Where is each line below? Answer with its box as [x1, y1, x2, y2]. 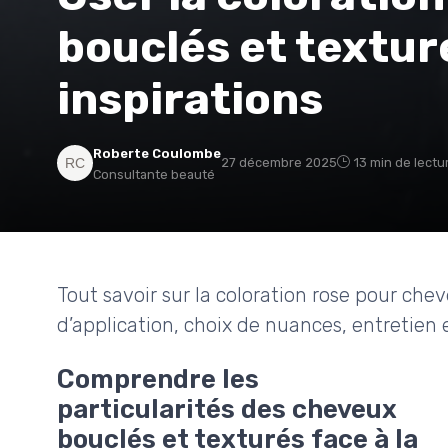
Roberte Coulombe [93, 146, 221, 162]
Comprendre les [57, 364, 259, 395]
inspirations [57, 73, 323, 126]
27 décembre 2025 [221, 155, 337, 171]
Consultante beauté [93, 167, 215, 183]
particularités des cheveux [57, 394, 397, 425]
